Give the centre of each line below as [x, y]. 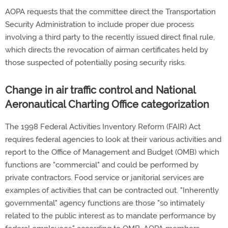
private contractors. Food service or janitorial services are [105, 178]
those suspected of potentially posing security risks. [95, 63]
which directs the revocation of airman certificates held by [107, 50]
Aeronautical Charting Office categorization [107, 104]
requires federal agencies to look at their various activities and [113, 139]
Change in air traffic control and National [100, 90]
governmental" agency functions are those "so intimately [105, 203]
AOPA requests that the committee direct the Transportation [110, 12]
